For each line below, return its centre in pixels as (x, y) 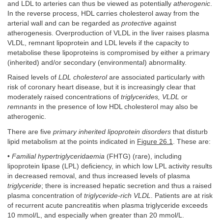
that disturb (189, 132)
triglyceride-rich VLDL (117, 196)
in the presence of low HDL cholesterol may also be (117, 107)
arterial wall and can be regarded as (64, 23)
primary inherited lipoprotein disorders (112, 132)
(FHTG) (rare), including (143, 157)
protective (137, 23)
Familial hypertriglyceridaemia (58, 157)
